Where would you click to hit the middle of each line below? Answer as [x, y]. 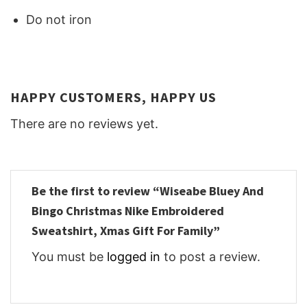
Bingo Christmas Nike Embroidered [128, 211]
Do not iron [59, 20]
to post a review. [210, 257]
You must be [69, 257]
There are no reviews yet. [84, 123]
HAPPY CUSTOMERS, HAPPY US [113, 97]
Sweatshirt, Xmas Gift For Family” [127, 231]
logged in [134, 257]
